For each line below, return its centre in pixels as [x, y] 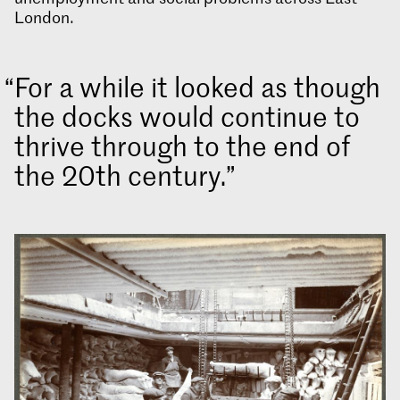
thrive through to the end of [182, 146]
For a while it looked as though [197, 87]
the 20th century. [120, 175]
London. [44, 17]
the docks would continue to [187, 116]
